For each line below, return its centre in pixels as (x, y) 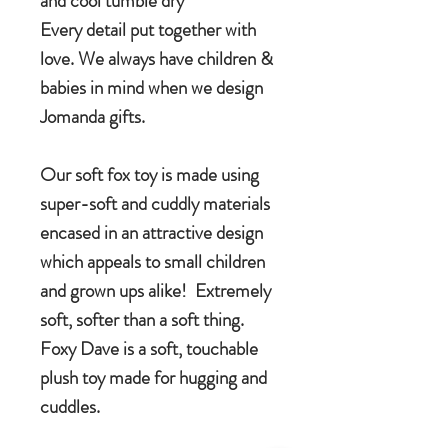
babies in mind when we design (151, 88)
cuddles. (70, 407)
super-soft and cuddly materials (155, 204)
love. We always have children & (156, 59)
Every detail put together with (148, 30)
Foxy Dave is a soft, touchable (149, 349)
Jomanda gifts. (92, 117)
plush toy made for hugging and (153, 378)
